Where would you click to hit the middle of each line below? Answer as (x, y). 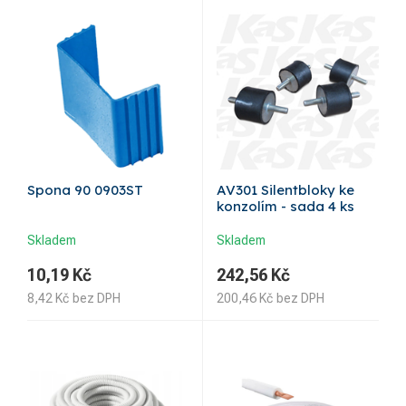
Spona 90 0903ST (85, 190)
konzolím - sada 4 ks (285, 207)
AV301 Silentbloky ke (285, 190)
